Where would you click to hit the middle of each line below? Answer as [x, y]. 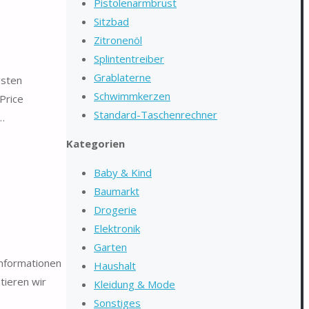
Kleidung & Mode [134, 284]
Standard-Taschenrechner [156, 114]
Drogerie [115, 210]
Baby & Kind [123, 172]
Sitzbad [111, 21]
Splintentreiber [129, 59]
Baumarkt [117, 191]
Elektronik [117, 228]
